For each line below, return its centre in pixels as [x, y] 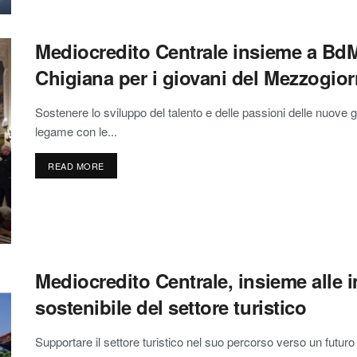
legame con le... [76, 131]
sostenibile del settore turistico [171, 306]
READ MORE [76, 166]
